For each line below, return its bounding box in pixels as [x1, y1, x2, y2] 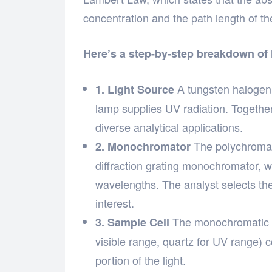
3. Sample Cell [95, 214, 169, 231]
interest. [95, 195, 134, 211]
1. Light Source [95, 81, 174, 98]
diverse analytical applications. [95, 119, 243, 135]
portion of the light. [95, 252, 186, 268]
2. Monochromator [95, 138, 191, 155]
